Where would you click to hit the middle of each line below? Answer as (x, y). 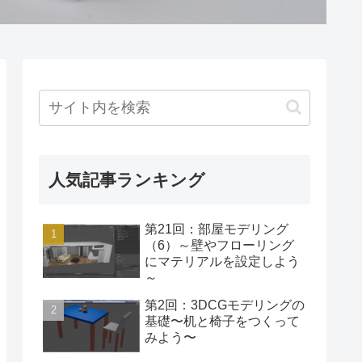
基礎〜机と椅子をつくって (222, 321)
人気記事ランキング (127, 179)
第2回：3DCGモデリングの (225, 305)
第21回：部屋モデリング (217, 229)
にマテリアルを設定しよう (222, 261)
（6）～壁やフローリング (219, 245)
